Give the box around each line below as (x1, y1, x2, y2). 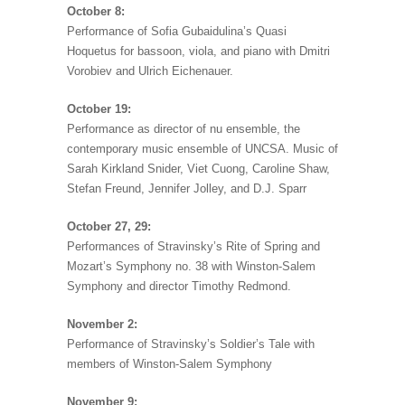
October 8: (67, 5, 125, 19)
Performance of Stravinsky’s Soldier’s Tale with (67, 337, 315, 352)
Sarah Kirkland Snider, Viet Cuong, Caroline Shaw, (67, 162, 330, 176)
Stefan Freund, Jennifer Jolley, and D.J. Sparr (67, 182, 306, 196)
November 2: (67, 317, 137, 332)
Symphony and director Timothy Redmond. (67, 279, 291, 294)
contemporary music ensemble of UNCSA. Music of (67, 142, 338, 156)
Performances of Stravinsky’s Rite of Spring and (67, 240, 320, 254)
